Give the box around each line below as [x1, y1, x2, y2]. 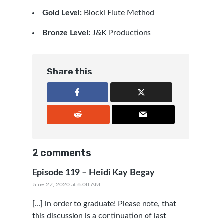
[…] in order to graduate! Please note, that [32, 200, 176, 208]
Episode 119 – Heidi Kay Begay [32, 168, 155, 177]
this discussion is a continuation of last [32, 212, 166, 220]
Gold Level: [42, 9, 82, 17]
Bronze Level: [42, 29, 90, 37]
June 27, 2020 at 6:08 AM [32, 182, 100, 187]
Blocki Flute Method [83, 9, 154, 17]
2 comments [32, 147, 91, 159]
